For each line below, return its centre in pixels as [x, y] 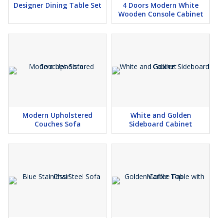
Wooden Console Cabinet [161, 14]
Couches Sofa [57, 124]
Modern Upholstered [57, 115]
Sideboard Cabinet [161, 124]
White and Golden [161, 115]
